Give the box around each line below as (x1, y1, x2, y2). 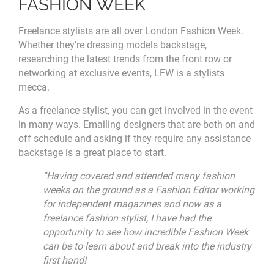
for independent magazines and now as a (43, 198, 221, 210)
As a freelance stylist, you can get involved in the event (18, 104, 253, 116)
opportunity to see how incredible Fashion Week (43, 226, 248, 238)
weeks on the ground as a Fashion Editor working (43, 183, 254, 196)
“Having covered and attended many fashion (43, 169, 235, 182)
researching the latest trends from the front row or (18, 53, 232, 65)
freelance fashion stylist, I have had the (43, 212, 211, 224)
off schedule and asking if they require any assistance (18, 132, 251, 144)
